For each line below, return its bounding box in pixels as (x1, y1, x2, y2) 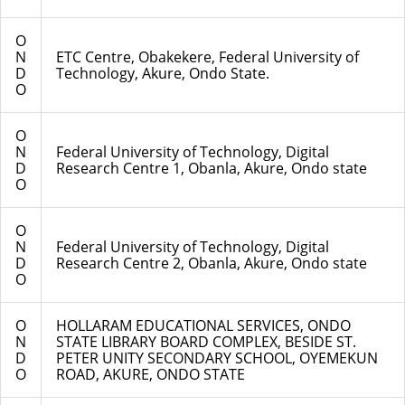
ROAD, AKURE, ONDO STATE (56, 364, 245, 385)
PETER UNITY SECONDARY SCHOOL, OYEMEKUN (56, 348, 378, 369)
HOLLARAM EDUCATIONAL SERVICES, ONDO (56, 316, 351, 336)
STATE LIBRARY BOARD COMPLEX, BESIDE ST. (56, 332, 356, 353)
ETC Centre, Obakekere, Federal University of (56, 47, 359, 68)
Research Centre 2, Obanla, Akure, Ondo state (56, 253, 367, 274)
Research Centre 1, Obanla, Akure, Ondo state (56, 158, 367, 179)
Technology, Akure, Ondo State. (56, 63, 269, 84)
